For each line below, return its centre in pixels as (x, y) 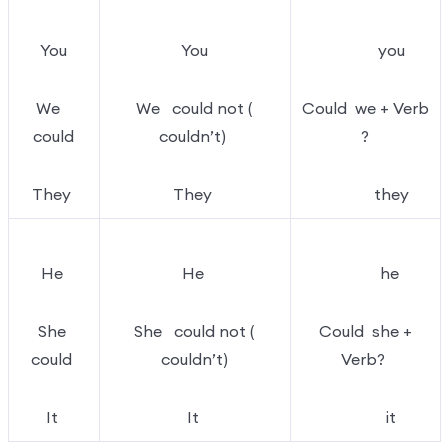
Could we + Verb (365, 108)
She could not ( (194, 331)
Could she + (365, 331)
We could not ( (194, 108)
